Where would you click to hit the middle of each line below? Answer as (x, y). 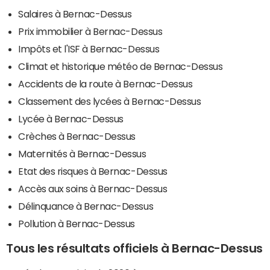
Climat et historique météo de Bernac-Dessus (121, 66)
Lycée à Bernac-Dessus (71, 118)
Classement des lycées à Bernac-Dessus (110, 101)
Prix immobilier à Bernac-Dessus (90, 31)
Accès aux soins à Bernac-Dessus (93, 188)
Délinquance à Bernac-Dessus (86, 206)
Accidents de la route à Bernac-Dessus (105, 83)
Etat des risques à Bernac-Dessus (93, 171)
